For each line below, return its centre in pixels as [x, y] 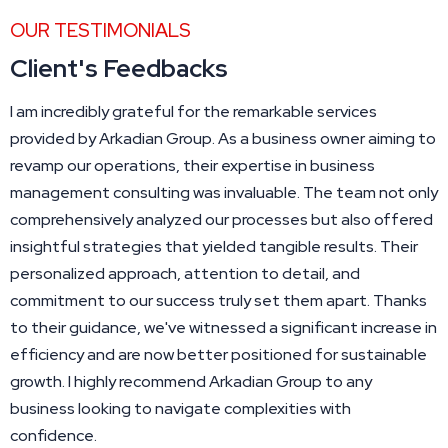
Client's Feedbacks [119, 68]
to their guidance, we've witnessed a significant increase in [223, 327]
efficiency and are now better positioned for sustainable [218, 354]
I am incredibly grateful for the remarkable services [193, 111]
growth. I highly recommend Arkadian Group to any [191, 381]
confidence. [53, 435]
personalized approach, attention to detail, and [185, 273]
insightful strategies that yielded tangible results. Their [214, 246]
